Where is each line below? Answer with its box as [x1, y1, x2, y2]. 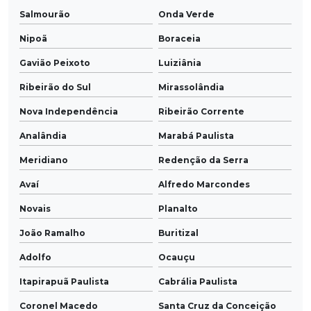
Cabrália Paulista [158, 276, 237, 287]
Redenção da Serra [158, 155, 249, 166]
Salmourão [19, 9, 70, 20]
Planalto [158, 203, 198, 215]
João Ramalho [19, 228, 85, 239]
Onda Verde [158, 9, 215, 20]
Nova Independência [19, 106, 118, 117]
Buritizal [158, 228, 199, 239]
